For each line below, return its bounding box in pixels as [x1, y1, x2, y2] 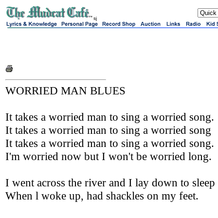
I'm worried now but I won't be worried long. [5, 150, 212, 163]
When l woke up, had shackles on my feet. [5, 189, 199, 202]
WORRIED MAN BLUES [5, 84, 126, 97]
